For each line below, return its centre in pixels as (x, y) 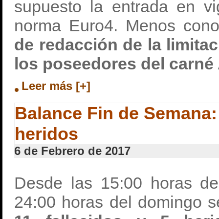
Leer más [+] (56, 86)
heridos (46, 134)
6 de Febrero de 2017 (72, 151)
